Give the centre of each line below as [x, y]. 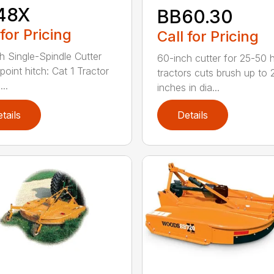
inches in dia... [188, 88]
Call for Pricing [208, 37]
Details [192, 115]
